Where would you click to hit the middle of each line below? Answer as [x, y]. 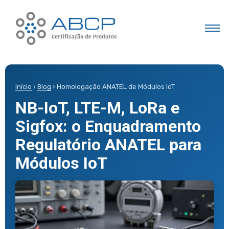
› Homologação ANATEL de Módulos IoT [113, 86]
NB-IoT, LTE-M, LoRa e [97, 108]
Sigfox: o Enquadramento [108, 126]
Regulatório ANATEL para [108, 144]
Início [24, 86]
